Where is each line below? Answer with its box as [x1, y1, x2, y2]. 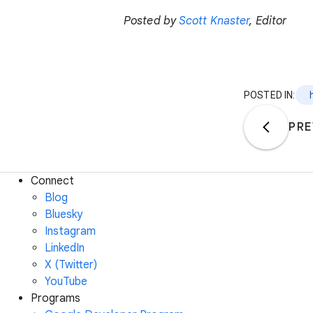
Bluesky [45, 207, 82, 221]
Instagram [45, 224, 96, 238]
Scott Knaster [179, 13, 250, 28]
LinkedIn [45, 240, 85, 255]
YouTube [45, 274, 87, 289]
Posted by [124, 13, 179, 28]
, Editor [249, 13, 287, 28]
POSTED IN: [244, 89, 296, 101]
